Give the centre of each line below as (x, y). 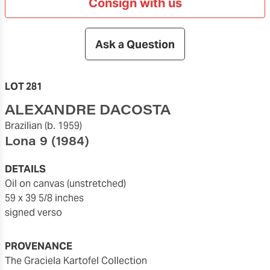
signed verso (33, 212)
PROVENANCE (39, 246)
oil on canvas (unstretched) (69, 184)
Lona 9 (26, 140)
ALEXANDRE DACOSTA (88, 109)
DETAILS (25, 169)
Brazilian (24, 126)
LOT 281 (24, 86)
